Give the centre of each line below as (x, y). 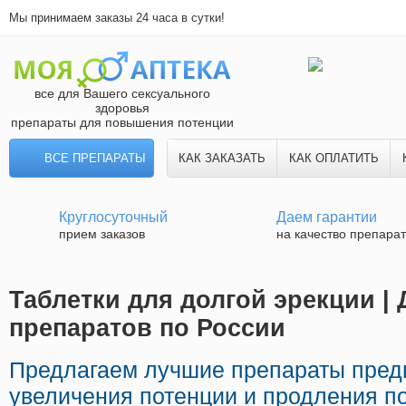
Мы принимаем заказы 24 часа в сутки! (117, 18)
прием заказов (102, 234)
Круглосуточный (113, 217)
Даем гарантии (327, 217)
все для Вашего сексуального (122, 93)
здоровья (122, 108)
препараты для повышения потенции (122, 122)
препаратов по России (147, 329)
